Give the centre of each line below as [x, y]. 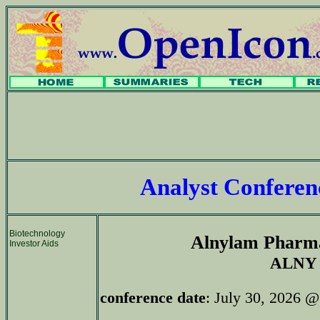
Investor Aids [34, 244]
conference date [153, 297]
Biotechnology [37, 234]
